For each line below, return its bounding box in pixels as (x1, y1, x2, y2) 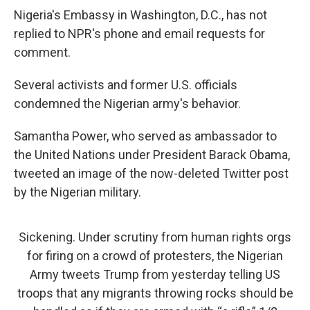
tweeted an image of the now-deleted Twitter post (14, 166, 289, 181)
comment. (14, 45, 71, 60)
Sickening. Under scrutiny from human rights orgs (19, 230, 291, 245)
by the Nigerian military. (14, 185, 141, 200)
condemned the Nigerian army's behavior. (14, 96, 241, 111)
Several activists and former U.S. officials (14, 77, 237, 93)
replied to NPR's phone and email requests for (14, 26, 265, 42)
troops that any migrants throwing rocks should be (17, 286, 293, 301)
